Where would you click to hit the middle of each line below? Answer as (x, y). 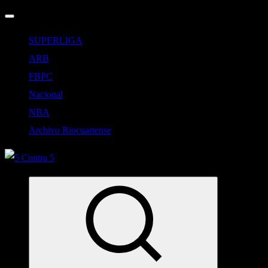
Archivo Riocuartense (70, 130)
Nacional (46, 94)
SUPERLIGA (56, 40)
